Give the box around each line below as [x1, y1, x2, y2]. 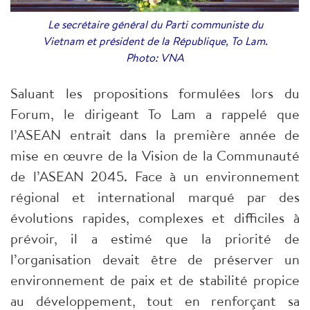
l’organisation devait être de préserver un [10, 250, 300, 269]
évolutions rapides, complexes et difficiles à [10, 208, 300, 228]
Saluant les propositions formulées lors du [10, 84, 300, 103]
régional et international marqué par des [10, 188, 300, 207]
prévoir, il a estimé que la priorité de [10, 229, 300, 248]
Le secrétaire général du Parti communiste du [47, 17, 263, 33]
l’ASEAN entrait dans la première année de [10, 125, 300, 145]
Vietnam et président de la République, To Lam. [42, 33, 268, 49]
